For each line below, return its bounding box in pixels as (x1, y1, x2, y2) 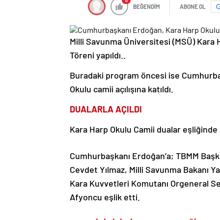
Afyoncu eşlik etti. (70, 192, 140, 203)
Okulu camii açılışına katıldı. (70, 83, 173, 95)
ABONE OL (180, 3, 206, 10)
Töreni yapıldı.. (70, 50, 126, 61)
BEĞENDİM (133, 3, 160, 10)
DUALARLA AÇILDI (70, 104, 142, 115)
